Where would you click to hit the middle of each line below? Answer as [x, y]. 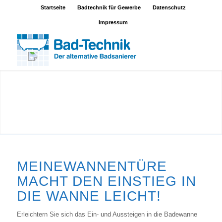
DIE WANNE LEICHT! [89, 196]
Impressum [113, 22]
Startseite [53, 7]
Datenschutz [169, 7]
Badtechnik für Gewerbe [109, 7]
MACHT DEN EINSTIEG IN [106, 181]
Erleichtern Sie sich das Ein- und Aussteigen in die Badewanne [107, 215]
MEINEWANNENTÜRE [92, 166]
